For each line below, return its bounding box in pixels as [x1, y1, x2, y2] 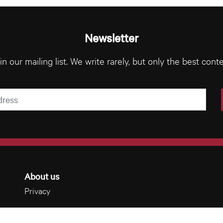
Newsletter [85, 30, 138, 45]
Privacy [24, 184, 50, 196]
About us [24, 170, 59, 182]
